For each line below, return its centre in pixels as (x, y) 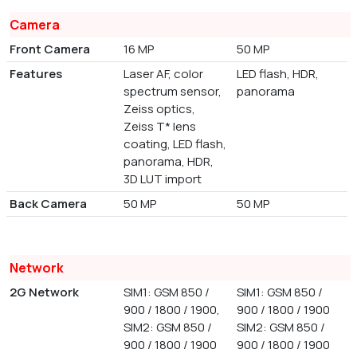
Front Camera (50, 49)
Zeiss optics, (159, 108)
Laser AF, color (163, 73)
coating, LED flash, (175, 143)
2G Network (44, 292)
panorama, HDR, (168, 161)
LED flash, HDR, (278, 73)
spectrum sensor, (172, 91)
